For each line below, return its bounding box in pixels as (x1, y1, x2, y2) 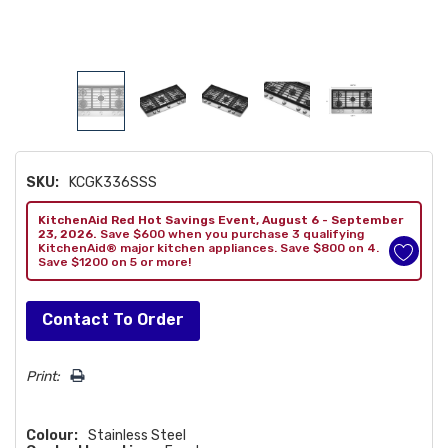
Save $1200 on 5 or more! (38, 254, 191, 269)
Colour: (26, 426, 78, 444)
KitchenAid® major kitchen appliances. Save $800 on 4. (38, 240, 379, 255)
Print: (26, 367, 60, 385)
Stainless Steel (88, 426, 186, 444)
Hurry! (26, 302, 65, 320)
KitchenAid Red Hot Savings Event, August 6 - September (38, 212, 403, 227)
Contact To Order (42, 309, 184, 329)
